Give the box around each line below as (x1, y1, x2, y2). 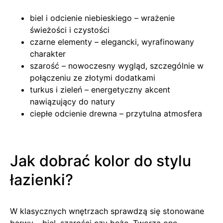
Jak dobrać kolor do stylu (10, 151, 191, 170)
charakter (30, 48, 66, 59)
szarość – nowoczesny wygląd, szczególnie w (30, 60, 204, 71)
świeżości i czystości (30, 24, 110, 35)
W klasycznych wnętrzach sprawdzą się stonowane (10, 206, 204, 216)
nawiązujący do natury (30, 96, 115, 107)
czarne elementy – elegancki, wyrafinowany (30, 36, 194, 47)
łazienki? (10, 170, 73, 189)
